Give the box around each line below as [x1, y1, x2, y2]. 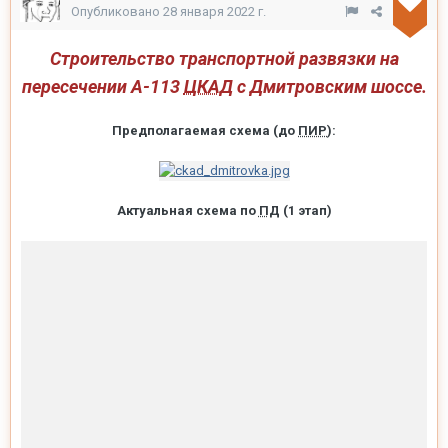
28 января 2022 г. [163, 3, 266, 19]
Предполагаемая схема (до [112, 122, 298, 138]
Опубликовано [71, 3, 163, 19]
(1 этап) [279, 203, 332, 219]
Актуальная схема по [116, 203, 259, 219]
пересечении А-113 [21, 75, 180, 97]
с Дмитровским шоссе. [232, 75, 427, 97]
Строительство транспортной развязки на [49, 47, 399, 69]
